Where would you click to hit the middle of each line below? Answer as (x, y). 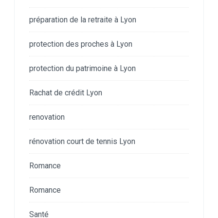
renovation (47, 117)
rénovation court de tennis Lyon (82, 141)
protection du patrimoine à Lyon (82, 68)
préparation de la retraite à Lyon (83, 19)
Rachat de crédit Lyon (66, 92)
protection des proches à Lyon (81, 44)
